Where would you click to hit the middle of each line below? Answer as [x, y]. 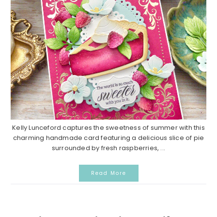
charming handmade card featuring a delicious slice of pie [108, 138]
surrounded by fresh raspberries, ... [108, 148]
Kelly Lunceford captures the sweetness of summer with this [108, 128]
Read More [108, 173]
